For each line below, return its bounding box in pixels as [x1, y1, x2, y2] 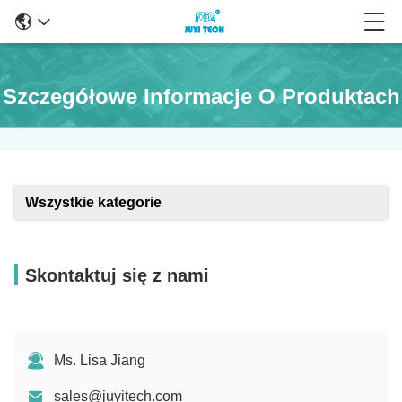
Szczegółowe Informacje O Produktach [2, 84, 400, 109]
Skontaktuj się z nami [25, 266, 209, 285]
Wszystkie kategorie [25, 195, 162, 210]
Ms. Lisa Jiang [54, 353, 145, 368]
